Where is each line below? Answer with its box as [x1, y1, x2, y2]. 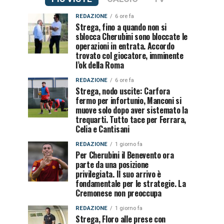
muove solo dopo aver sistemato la [75, 104, 188, 116]
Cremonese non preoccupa [75, 187, 161, 199]
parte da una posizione [75, 158, 148, 170]
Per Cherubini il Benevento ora [75, 149, 174, 161]
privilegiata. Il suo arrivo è [75, 168, 161, 180]
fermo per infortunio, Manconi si [75, 94, 181, 106]
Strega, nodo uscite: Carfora [75, 85, 170, 97]
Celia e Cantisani [75, 123, 129, 135]
